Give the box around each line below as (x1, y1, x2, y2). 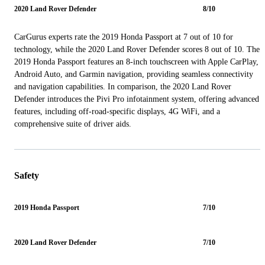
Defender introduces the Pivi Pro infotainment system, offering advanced (14, 94, 259, 104)
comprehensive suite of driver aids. (14, 119, 131, 128)
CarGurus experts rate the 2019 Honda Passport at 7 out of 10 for (14, 32, 233, 41)
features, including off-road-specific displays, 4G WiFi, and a (14, 106, 220, 116)
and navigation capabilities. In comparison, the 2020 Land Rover (14, 82, 231, 91)
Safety (14, 170, 39, 180)
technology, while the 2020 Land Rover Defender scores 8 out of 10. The (14, 44, 260, 54)
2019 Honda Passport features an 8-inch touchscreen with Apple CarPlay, (14, 57, 258, 66)
